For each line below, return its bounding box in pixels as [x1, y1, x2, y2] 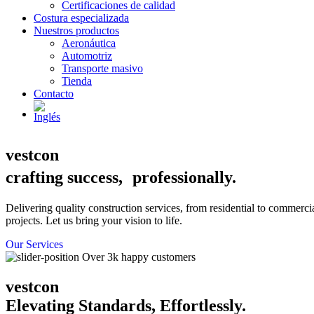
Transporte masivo [62, 62, 143, 74]
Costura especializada [34, 12, 129, 24]
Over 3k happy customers [79, 250, 196, 263]
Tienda [62, 75, 92, 87]
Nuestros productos [34, 25, 119, 36]
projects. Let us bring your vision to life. [6, 214, 182, 226]
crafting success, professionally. [6, 168, 236, 186]
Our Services [6, 238, 66, 250]
